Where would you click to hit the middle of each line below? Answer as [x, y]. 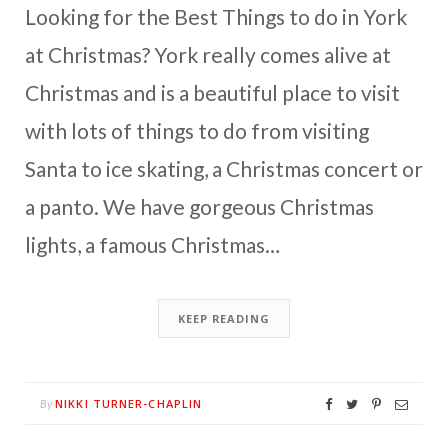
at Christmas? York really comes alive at [208, 54]
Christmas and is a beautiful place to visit [212, 92]
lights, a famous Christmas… [152, 244]
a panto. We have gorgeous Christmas [199, 206]
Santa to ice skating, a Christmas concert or [224, 168]
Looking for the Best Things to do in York [216, 16]
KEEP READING [224, 318]
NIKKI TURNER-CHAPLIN [129, 403]
